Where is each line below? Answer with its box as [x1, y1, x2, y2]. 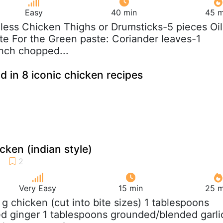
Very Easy [19, 183, 56, 193]
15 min [118, 183, 143, 193]
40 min [111, 7, 137, 17]
